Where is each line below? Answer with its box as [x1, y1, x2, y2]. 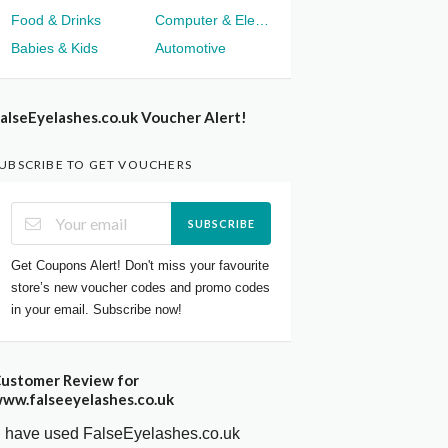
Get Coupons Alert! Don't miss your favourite [11, 257, 270, 273]
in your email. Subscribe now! [11, 301, 183, 317]
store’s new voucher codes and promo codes [11, 279, 271, 295]
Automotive [155, 40, 226, 57]
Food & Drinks [11, 12, 102, 29]
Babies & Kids [11, 40, 99, 57]
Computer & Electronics [255, 12, 269, 29]
